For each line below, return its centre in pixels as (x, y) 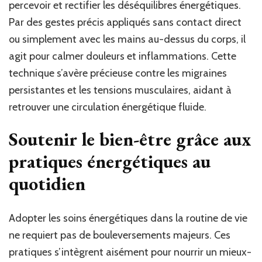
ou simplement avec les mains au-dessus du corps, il (127, 39)
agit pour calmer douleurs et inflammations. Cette (123, 56)
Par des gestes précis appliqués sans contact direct (125, 22)
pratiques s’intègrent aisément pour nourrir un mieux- (130, 252)
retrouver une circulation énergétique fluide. (108, 107)
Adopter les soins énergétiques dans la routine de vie (128, 218)
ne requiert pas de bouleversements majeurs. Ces (120, 235)
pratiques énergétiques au (110, 161)
